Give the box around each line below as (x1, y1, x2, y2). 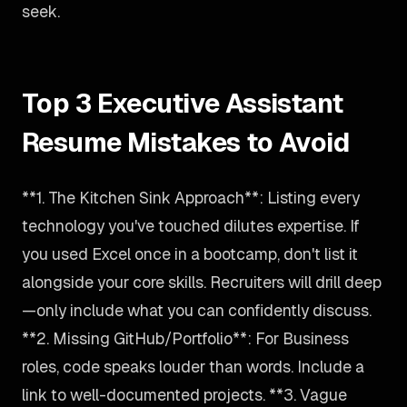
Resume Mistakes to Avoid (22, 125, 350, 159)
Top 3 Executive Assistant (22, 86, 343, 120)
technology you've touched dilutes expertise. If (22, 215, 360, 236)
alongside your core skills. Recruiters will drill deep (22, 272, 382, 293)
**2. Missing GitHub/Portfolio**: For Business (22, 328, 349, 349)
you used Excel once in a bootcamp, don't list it (22, 243, 358, 264)
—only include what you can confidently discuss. (22, 300, 372, 321)
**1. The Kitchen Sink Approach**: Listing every (22, 187, 360, 208)
